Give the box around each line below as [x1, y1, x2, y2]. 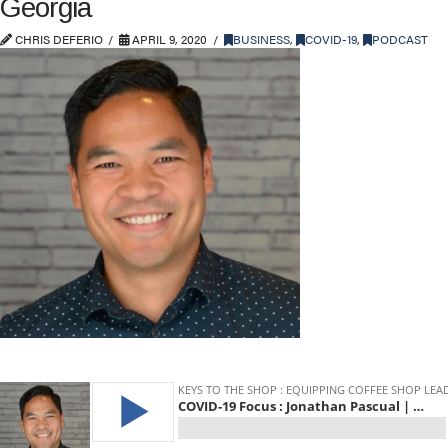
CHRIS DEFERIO [12, 29, 103, 48]
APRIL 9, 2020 [129, 29, 208, 48]
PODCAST [371, 29, 428, 48]
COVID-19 [304, 29, 357, 48]
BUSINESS [232, 29, 290, 48]
